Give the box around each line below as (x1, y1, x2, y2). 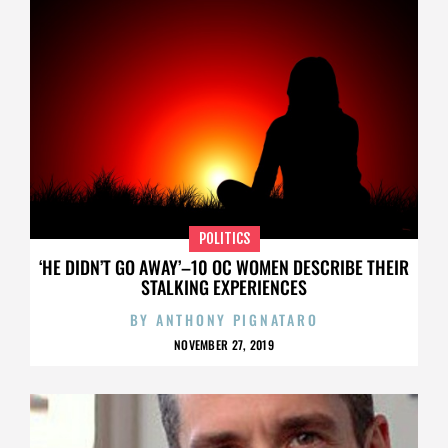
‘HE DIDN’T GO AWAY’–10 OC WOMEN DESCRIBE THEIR (39, 254, 409, 281)
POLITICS (198, 229, 250, 249)
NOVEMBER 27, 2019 (173, 336, 275, 354)
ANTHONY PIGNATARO (155, 309, 319, 331)
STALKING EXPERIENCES (141, 274, 307, 301)
